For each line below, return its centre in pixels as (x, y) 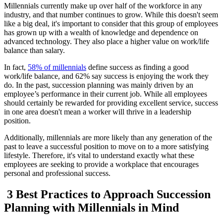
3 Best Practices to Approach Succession (107, 194)
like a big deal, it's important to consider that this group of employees (111, 23)
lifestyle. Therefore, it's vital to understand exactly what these (99, 155)
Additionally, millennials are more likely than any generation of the (108, 137)
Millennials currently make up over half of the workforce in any (103, 5)
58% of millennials (57, 67)
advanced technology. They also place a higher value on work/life (107, 41)
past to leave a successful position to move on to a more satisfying (106, 146)
